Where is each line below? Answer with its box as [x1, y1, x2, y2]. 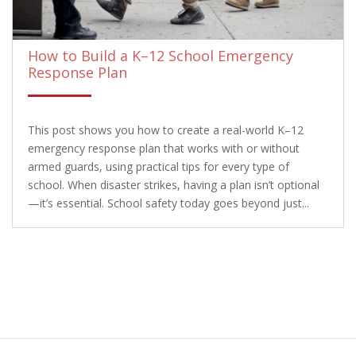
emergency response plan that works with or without [28, 140, 300, 156]
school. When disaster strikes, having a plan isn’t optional [28, 176, 319, 192]
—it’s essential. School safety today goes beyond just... [28, 195, 309, 211]
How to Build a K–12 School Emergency [28, 45, 293, 65]
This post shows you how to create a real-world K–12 [28, 122, 304, 137]
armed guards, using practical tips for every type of [28, 158, 289, 174]
